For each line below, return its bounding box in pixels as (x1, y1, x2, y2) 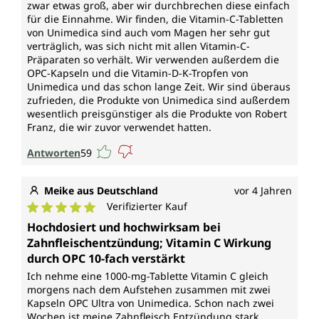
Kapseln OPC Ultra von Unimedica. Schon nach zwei (27, 296, 274, 310)
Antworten (27, 145, 80, 159)
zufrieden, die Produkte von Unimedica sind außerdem (27, 93, 290, 108)
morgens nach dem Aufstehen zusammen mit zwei (27, 283, 271, 297)
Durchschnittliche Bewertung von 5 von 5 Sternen (26, 213, 294, 229)
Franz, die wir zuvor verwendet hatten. (27, 120, 211, 135)
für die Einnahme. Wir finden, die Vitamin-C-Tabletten (27, 12, 283, 26)
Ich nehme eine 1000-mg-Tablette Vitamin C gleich (27, 269, 268, 283)
